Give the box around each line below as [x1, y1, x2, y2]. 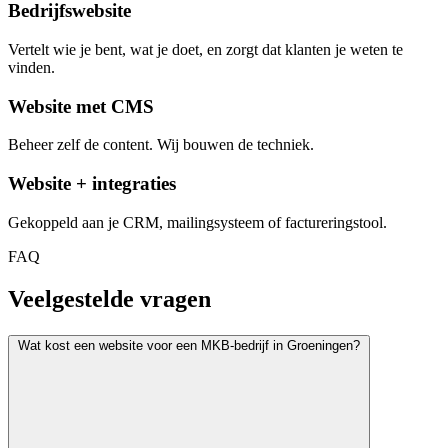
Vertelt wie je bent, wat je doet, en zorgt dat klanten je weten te [8, 40, 403, 58]
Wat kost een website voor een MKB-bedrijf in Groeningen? [147, 337, 360, 353]
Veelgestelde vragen [8, 285, 211, 312]
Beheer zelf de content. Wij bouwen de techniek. [8, 136, 314, 154]
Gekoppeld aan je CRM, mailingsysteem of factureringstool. [8, 213, 387, 231]
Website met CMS [8, 95, 154, 117]
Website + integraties [8, 173, 176, 195]
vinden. [8, 58, 55, 76]
